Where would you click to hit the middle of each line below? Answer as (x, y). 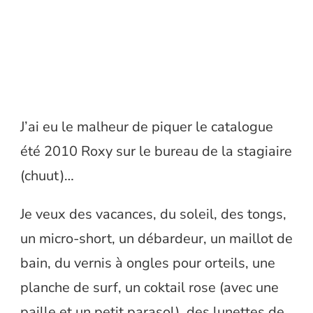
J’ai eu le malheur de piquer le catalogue (147, 127)
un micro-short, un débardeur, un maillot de (156, 239)
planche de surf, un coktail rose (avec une (150, 288)
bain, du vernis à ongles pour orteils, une (148, 263)
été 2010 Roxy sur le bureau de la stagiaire (156, 152)
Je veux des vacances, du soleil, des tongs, (153, 214)
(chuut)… (47, 176)
